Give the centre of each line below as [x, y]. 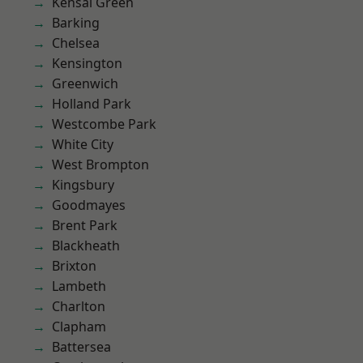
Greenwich [85, 83]
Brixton [74, 266]
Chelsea [76, 43]
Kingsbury [83, 185]
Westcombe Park [104, 124]
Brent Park [85, 225]
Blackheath [86, 246]
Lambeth [79, 286]
